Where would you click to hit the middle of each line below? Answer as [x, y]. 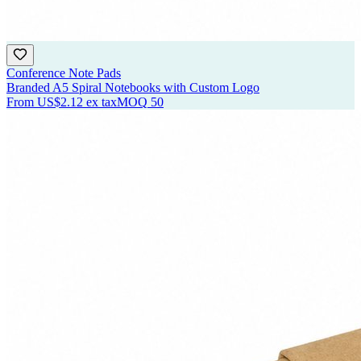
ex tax [102, 102]
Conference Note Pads [64, 73]
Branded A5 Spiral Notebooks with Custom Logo [133, 88]
